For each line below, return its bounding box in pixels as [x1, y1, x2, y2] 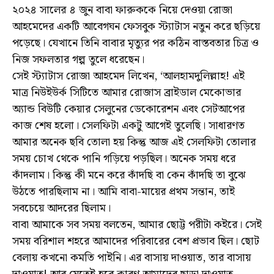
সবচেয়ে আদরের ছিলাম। [12, 199, 111, 218]
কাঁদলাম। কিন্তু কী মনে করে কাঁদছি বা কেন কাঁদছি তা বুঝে [12, 166, 245, 185]
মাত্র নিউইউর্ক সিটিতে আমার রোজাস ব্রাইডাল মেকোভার [12, 84, 241, 102]
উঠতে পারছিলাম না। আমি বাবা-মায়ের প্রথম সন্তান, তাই [12, 183, 235, 201]
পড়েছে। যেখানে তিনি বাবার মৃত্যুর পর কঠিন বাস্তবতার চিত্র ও [12, 34, 259, 53]
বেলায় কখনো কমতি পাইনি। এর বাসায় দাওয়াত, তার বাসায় [12, 249, 251, 267]
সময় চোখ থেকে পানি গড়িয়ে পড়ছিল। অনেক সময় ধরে [12, 150, 235, 168]
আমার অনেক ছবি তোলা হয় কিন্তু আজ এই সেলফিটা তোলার [12, 133, 256, 152]
